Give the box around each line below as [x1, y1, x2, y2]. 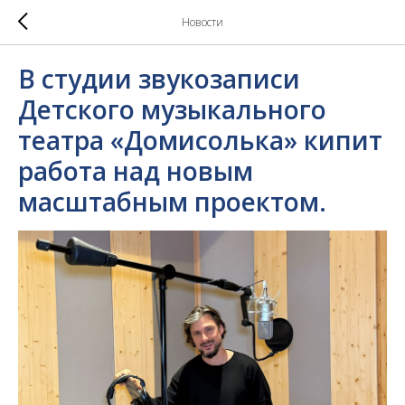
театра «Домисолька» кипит [18, 123, 382, 157]
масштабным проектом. [18, 184, 326, 219]
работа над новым [18, 154, 253, 188]
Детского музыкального [18, 92, 326, 127]
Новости [182, 14, 223, 30]
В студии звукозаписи [18, 61, 300, 96]
